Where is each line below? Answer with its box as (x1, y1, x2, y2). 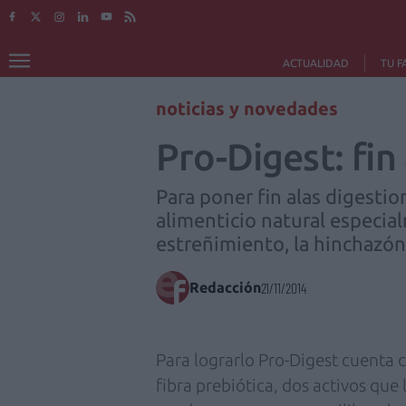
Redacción (189, 279, 261, 295)
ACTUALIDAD (282, 57, 349, 69)
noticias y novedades (156, 98, 338, 119)
